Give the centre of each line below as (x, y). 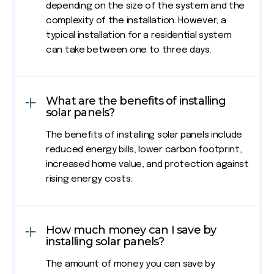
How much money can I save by (131, 230)
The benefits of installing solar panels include (144, 135)
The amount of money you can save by (131, 265)
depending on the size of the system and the (146, 6)
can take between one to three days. (129, 50)
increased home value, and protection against (147, 165)
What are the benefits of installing (136, 101)
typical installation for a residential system (139, 36)
